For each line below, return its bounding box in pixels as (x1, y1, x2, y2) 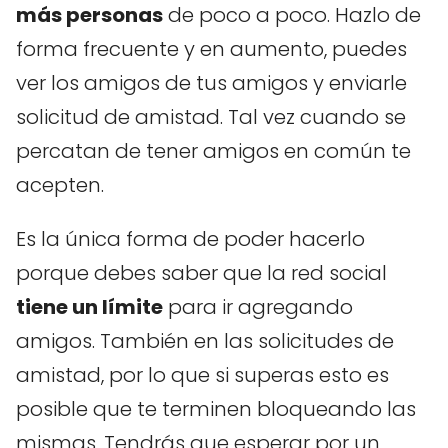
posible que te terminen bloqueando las (16, 394, 416, 423)
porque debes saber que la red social (16, 258, 387, 287)
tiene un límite (16, 292, 163, 321)
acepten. (16, 170, 104, 199)
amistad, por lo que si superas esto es (16, 360, 389, 389)
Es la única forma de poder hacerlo (16, 224, 365, 253)
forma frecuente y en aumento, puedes (16, 34, 407, 63)
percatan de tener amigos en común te (16, 136, 411, 165)
